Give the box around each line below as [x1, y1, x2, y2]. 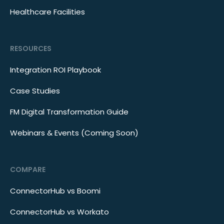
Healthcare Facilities [10, 6, 85, 17]
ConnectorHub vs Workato [10, 206, 109, 217]
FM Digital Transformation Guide [10, 106, 128, 117]
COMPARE [10, 164, 45, 174]
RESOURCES [10, 43, 51, 53]
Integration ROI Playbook [10, 64, 101, 75]
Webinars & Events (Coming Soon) [10, 127, 138, 138]
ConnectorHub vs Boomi [10, 185, 100, 196]
